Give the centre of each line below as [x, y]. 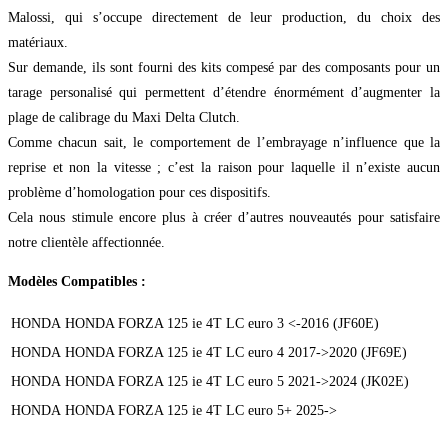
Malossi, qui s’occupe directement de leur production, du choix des [224, 18]
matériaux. [38, 43]
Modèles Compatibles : [79, 282]
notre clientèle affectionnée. [86, 243]
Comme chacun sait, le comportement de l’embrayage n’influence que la [224, 143]
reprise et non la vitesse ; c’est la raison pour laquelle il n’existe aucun [224, 168]
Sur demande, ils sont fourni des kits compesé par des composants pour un [224, 68]
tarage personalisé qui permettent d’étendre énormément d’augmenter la [224, 93]
